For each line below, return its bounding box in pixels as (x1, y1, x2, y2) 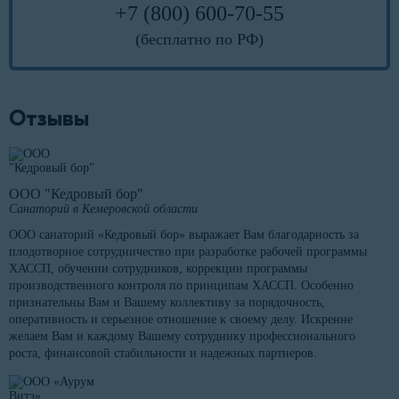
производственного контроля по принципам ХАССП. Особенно (9, 279, 354, 293)
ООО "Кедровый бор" (9, 186, 143, 202)
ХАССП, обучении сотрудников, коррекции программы (9, 262, 307, 276)
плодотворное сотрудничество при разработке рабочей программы (9, 245, 367, 259)
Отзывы (9, 106, 89, 132)
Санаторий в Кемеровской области (9, 202, 198, 216)
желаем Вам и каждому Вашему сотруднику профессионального (9, 330, 355, 344)
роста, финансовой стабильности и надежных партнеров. (9, 346, 317, 361)
